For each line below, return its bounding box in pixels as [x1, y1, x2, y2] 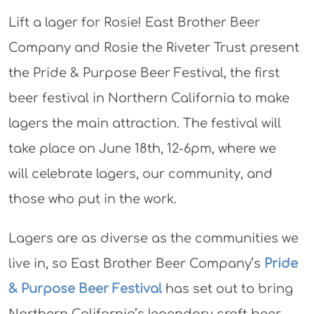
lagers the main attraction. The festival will [8, 116, 281, 130]
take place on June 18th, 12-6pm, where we [8, 142, 276, 156]
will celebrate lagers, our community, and [8, 167, 273, 181]
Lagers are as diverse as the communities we [8, 231, 299, 245]
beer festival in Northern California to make [8, 91, 289, 105]
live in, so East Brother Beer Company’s [8, 257, 264, 271]
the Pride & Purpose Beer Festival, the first [8, 66, 280, 80]
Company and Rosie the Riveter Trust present [8, 41, 299, 55]
